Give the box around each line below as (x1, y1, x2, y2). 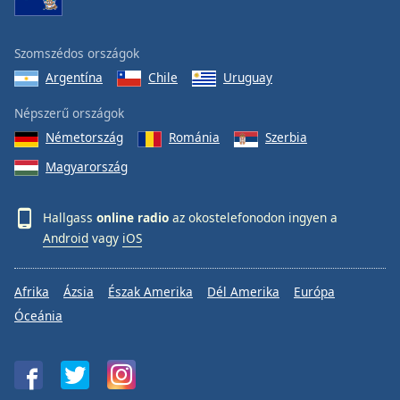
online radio (96, 208, 169, 226)
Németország (46, 129, 123, 146)
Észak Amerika (108, 283, 193, 301)
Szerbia (265, 129, 307, 146)
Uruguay (223, 69, 272, 86)
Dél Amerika (207, 283, 279, 301)
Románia (169, 129, 220, 146)
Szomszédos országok (14, 45, 139, 62)
